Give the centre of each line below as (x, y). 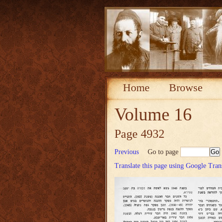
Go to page (164, 152)
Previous (127, 152)
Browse (186, 87)
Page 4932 (139, 134)
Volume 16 (153, 114)
